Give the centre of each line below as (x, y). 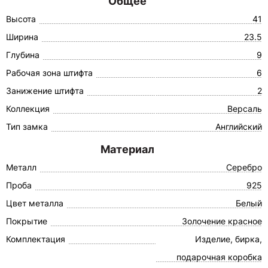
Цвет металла (35, 203)
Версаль (244, 109)
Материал (127, 149)
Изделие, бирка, (228, 239)
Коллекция (28, 109)
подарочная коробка (219, 257)
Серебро (244, 167)
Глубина (23, 55)
